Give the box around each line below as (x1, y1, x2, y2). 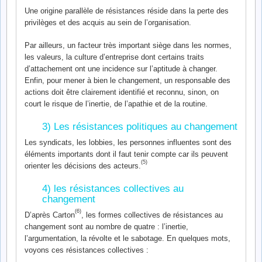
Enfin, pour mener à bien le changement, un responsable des (25, 76, 230, 85)
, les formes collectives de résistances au (81, 211, 223, 219)
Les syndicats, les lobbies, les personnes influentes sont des (25, 138, 232, 147)
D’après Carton (25, 211, 75, 219)
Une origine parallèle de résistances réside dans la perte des (25, 6, 229, 15)
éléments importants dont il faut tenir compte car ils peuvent (25, 150, 228, 158)
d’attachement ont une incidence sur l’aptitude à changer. (25, 64, 218, 73)
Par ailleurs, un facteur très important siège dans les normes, (25, 41, 232, 50)
